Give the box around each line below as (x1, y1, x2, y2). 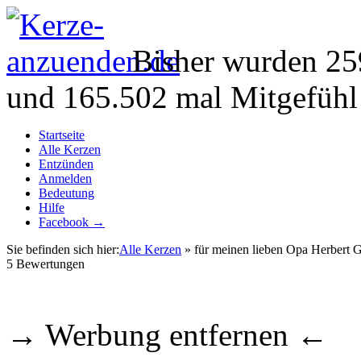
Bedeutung (39, 186, 94, 200)
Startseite (39, 128, 85, 142)
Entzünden (39, 157, 93, 171)
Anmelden (39, 172, 92, 185)
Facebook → (39, 215, 105, 229)
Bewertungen (13, 257, 85, 271)
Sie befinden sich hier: (6, 243, 119, 256)
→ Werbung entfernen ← (6, 317, 328, 352)
